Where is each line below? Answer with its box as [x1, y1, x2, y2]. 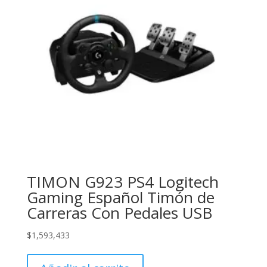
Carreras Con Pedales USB [26, 202, 212, 224]
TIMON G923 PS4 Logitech [26, 171, 219, 193]
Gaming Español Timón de [26, 187, 215, 209]
